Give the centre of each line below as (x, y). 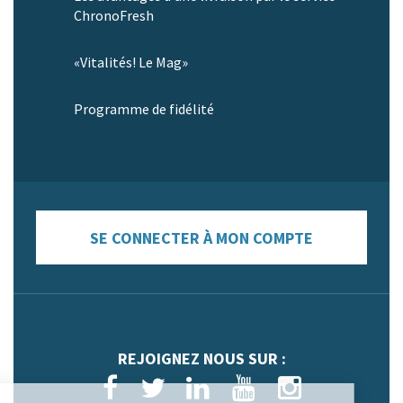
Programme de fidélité (144, 109)
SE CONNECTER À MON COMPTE (201, 238)
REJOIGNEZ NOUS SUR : (201, 359)
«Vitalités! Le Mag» (131, 63)
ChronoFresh (114, 16)
